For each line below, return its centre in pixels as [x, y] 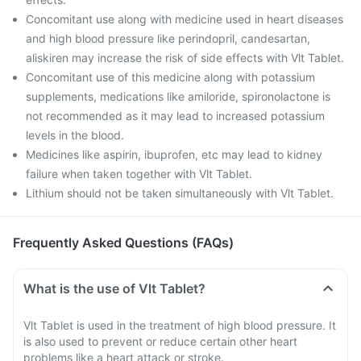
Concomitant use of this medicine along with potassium [170, 77]
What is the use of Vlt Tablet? [114, 288]
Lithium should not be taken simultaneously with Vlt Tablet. [180, 193]
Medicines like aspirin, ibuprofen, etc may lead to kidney [174, 154]
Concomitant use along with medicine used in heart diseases [185, 19]
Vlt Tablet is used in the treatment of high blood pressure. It [180, 325]
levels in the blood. [75, 135]
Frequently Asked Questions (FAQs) [123, 243]
